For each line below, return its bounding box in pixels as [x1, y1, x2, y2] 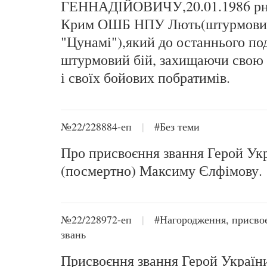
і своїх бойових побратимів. [61, 68, 230, 87]
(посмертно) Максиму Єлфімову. [61, 161, 262, 180]
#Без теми [154, 119, 200, 133]
